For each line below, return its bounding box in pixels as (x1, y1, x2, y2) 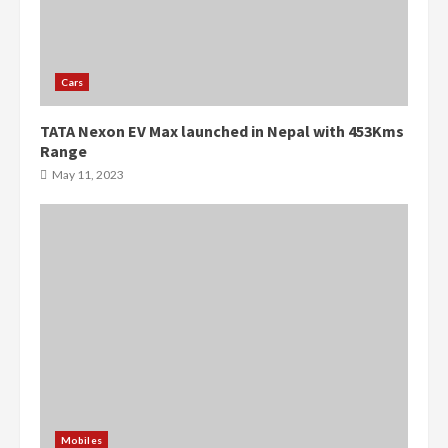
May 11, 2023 (50, 167, 124, 182)
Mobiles (61, 434, 102, 446)
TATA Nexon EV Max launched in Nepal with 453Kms (40, 121, 404, 141)
